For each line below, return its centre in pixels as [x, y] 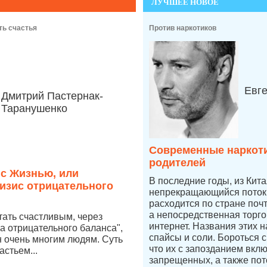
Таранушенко [34, 108]
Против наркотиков [183, 28]
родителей [177, 163]
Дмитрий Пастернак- [52, 96]
